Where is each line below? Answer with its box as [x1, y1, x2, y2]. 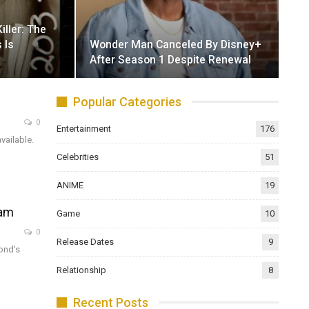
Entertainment [57, 123, 112, 134]
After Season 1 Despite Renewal [90, 52, 252, 66]
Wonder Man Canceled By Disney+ [90, 37, 262, 51]
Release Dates [57, 236, 114, 247]
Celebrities [57, 151, 99, 162]
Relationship [57, 264, 107, 275]
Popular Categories [73, 94, 182, 109]
